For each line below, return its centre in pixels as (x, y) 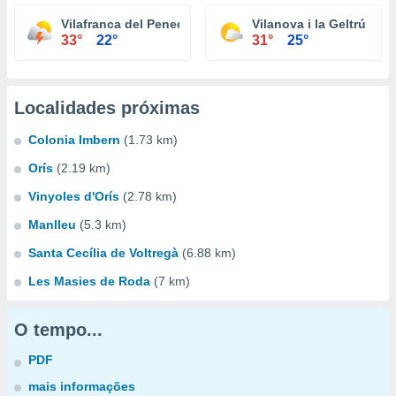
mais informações (82, 386)
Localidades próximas (107, 108)
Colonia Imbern (74, 140)
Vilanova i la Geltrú (309, 24)
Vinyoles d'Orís (74, 196)
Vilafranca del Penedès (130, 24)
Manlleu (52, 225)
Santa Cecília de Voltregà (103, 253)
